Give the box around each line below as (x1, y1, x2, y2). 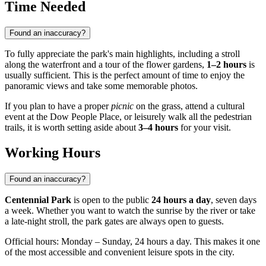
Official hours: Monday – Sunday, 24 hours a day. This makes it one (5, 236, 260, 247)
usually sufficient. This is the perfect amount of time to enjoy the (5, 70, 245, 81)
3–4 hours (138, 122, 178, 133)
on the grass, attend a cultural (134, 101, 245, 112)
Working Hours (5, 145, 100, 161)
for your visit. (178, 122, 231, 133)
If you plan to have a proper (5, 101, 111, 112)
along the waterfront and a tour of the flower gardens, (5, 59, 207, 70)
